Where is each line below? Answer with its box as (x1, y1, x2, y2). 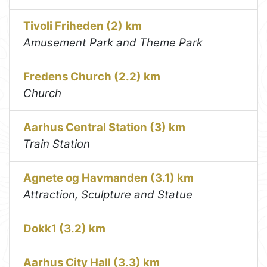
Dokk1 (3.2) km (23, 221, 106, 235)
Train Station (23, 136, 91, 151)
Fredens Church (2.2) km (23, 69, 161, 83)
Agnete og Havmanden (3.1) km (23, 170, 194, 185)
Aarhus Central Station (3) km (23, 120, 186, 134)
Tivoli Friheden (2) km (23, 18, 142, 33)
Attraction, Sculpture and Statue (23, 187, 193, 201)
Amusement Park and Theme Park (23, 35, 203, 49)
